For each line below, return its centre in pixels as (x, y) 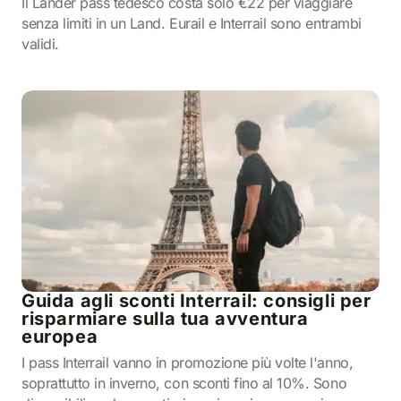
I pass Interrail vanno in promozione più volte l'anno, (188, 363)
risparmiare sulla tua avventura (165, 319)
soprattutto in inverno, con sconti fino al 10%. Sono (184, 383)
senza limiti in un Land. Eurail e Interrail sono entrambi (192, 23)
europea (60, 337)
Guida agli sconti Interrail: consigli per (196, 301)
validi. (40, 44)
